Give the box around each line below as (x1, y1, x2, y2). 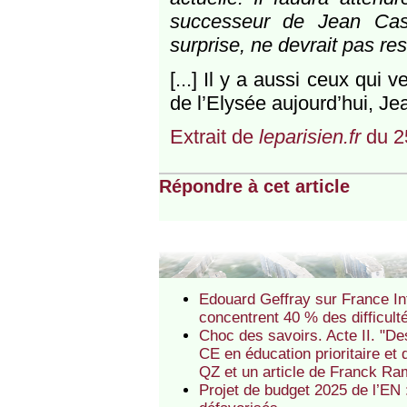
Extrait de (169, 125, 259, 149)
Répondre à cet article (158, 176, 350, 197)
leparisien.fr (258, 125, 361, 149)
